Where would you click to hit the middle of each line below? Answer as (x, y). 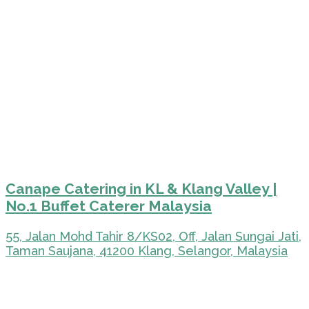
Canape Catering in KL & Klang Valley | (141, 188)
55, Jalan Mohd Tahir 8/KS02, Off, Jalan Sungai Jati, (153, 236)
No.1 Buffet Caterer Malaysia (109, 206)
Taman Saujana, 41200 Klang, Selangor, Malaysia (147, 250)
